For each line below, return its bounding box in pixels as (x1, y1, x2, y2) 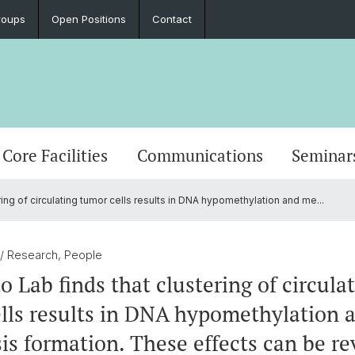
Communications (136, 144, 263, 166)
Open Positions (52, 13, 126, 25)
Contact (152, 13, 192, 25)
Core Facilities (2, 144, 109, 166)
